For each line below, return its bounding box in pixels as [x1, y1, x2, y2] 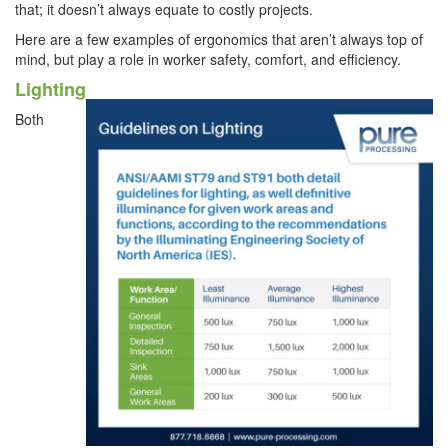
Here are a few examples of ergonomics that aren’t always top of [15, 28, 423, 49]
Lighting [15, 75, 86, 102]
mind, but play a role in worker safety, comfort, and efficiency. [15, 48, 401, 69]
